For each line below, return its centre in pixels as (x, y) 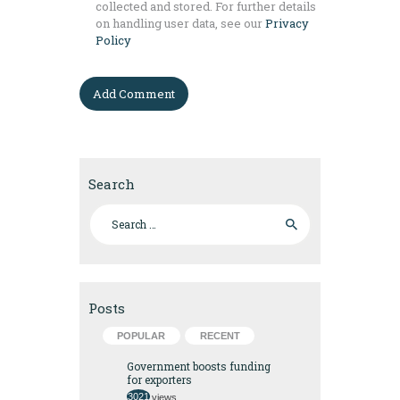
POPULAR (142, 336)
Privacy (287, 24)
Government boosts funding (198, 367)
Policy (114, 41)
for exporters (159, 380)
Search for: (119, 210)
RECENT (220, 336)
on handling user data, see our (181, 24)
